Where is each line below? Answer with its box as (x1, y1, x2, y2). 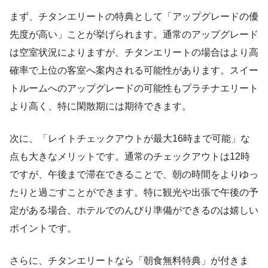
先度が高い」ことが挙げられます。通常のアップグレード (10, 29, 258, 39)
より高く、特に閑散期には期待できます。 (10, 100, 191, 111)
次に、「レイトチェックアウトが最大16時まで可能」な (10, 133, 250, 144)
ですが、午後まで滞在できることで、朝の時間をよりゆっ (10, 169, 258, 179)
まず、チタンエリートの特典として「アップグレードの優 (10, 11, 258, 22)
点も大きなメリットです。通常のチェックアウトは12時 (10, 151, 250, 162)
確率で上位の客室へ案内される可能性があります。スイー (10, 65, 258, 75)
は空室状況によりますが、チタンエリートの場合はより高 (10, 47, 258, 57)
